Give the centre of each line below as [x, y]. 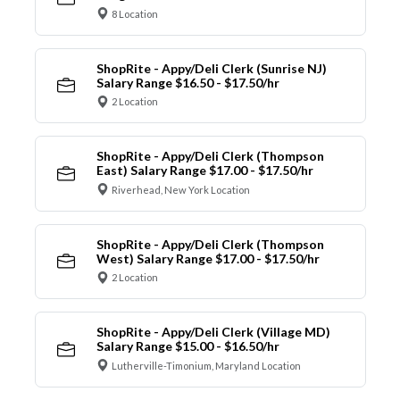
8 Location [135, 13]
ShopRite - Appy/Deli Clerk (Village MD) [213, 332]
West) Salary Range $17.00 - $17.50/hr [208, 258]
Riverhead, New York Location [181, 189]
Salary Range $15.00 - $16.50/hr [187, 346]
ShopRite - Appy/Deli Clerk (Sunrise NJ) [211, 68]
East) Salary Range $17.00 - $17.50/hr [204, 171]
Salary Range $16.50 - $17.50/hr [187, 82]
